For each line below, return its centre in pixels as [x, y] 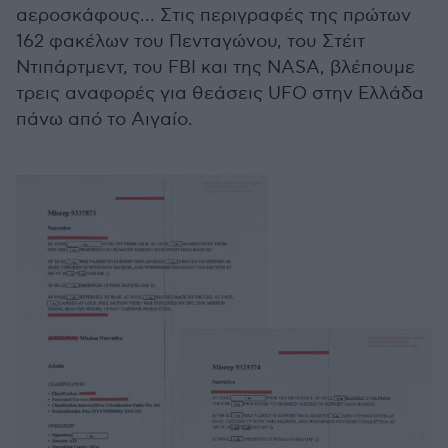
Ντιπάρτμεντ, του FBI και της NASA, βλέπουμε [215, 68]
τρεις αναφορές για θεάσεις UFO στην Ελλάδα [220, 94]
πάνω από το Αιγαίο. [104, 120]
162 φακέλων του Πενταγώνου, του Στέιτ [190, 42]
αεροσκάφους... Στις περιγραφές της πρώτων [213, 16]
